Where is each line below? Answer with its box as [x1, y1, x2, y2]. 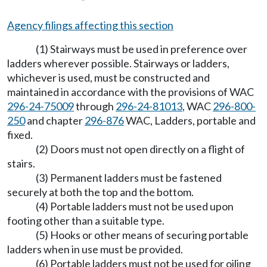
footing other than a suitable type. [7, 214, 164, 227]
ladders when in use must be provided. [7, 243, 183, 256]
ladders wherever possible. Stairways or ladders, [7, 57, 229, 70]
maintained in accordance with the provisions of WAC [7, 85, 254, 98]
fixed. [7, 128, 33, 141]
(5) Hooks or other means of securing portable [36, 228, 249, 241]
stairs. [7, 157, 35, 170]
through [74, 100, 116, 113]
